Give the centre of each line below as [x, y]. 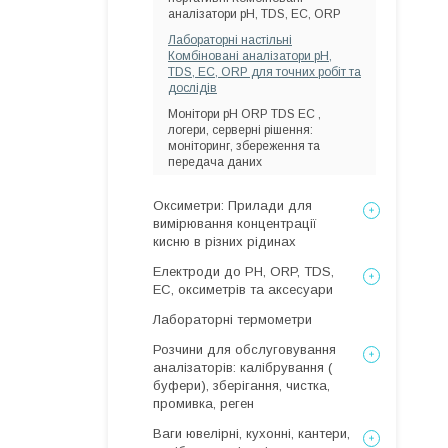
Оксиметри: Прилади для [232, 205]
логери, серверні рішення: [240, 130]
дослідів [192, 88]
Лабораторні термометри [232, 319]
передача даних [215, 162]
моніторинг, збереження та [244, 146]
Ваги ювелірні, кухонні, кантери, [251, 433]
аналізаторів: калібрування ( [242, 367]
